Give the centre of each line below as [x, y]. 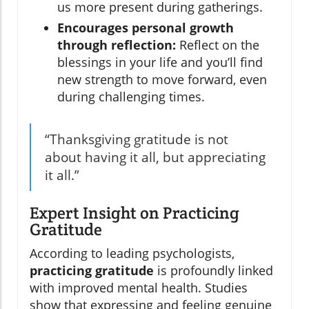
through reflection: [117, 44]
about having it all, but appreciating [155, 157]
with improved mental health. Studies [139, 287]
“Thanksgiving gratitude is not [137, 139]
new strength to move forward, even [162, 79]
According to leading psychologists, [132, 253]
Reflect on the [218, 44]
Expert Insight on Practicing [134, 212]
